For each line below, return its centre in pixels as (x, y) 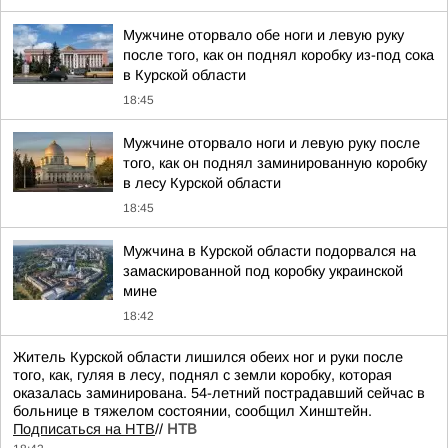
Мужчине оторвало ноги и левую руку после (271, 143)
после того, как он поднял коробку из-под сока (278, 55)
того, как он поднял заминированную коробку (275, 163)
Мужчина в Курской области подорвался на (269, 251)
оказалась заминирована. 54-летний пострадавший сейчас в (219, 393)
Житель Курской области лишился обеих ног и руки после (208, 357)
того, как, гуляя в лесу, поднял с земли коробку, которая (202, 375)
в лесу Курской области (202, 183)
